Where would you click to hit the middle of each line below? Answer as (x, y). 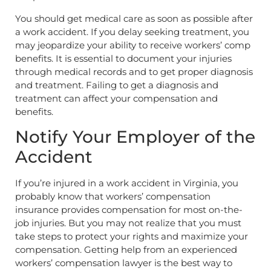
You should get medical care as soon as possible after (134, 18)
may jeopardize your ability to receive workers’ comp (133, 45)
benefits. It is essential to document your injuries (123, 58)
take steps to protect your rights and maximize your (132, 237)
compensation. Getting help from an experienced (126, 250)
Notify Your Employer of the (135, 137)
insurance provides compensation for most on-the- (129, 210)
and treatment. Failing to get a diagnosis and (117, 85)
